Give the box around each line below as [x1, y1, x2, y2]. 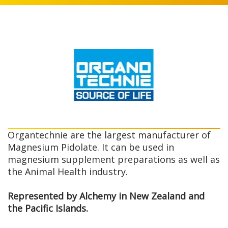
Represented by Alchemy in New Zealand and [8, 190, 205, 203]
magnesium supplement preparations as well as [8, 153, 220, 166]
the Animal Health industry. [8, 165, 128, 178]
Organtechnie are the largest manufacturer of [8, 129, 211, 141]
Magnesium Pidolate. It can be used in [8, 141, 174, 154]
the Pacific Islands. [8, 202, 88, 215]
